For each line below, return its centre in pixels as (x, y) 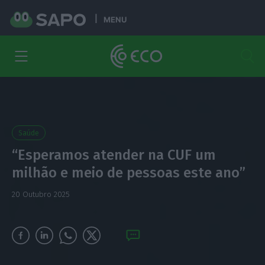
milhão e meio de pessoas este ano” (128, 173)
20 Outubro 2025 (41, 194)
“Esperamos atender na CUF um (114, 155)
